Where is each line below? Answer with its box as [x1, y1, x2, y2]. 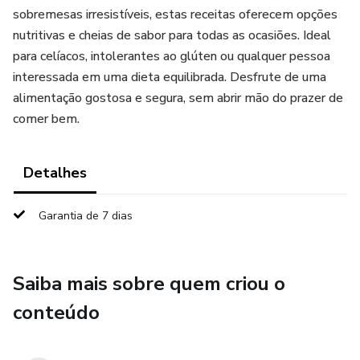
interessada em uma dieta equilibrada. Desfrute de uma [13, 68, 326, 86]
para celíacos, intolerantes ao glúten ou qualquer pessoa [13, 47, 330, 65]
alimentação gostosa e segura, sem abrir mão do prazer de [13, 89, 343, 107]
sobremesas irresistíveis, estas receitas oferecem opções [13, 6, 337, 23]
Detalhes [23, 163, 87, 182]
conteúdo [13, 300, 100, 325]
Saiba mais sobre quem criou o [13, 271, 285, 297]
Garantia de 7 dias [39, 208, 133, 223]
